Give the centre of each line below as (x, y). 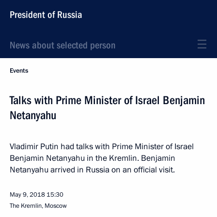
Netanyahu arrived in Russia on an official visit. (92, 170)
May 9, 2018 (27, 195)
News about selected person (63, 45)
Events (19, 71)
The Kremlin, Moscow (38, 206)
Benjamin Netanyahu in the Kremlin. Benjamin (93, 158)
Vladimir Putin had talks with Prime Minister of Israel (102, 147)
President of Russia (46, 15)
